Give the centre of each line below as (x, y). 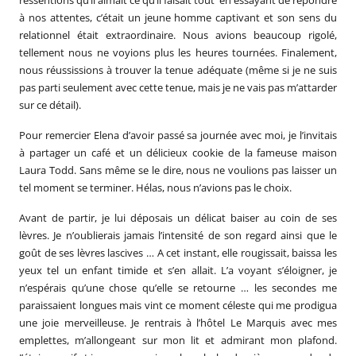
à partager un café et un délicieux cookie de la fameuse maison (178, 152)
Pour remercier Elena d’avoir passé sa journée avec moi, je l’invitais (178, 135)
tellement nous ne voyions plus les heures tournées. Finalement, (178, 52)
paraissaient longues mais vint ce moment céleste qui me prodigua (178, 305)
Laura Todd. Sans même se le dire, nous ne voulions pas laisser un (178, 170)
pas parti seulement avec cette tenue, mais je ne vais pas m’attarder (178, 87)
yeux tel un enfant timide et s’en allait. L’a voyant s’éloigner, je (178, 270)
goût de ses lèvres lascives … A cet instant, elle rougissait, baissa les (178, 252)
